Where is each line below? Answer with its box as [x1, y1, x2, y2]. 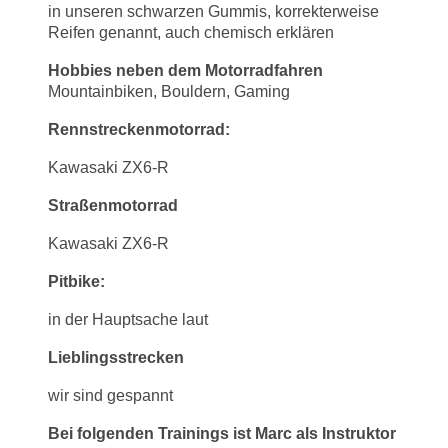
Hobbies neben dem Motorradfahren [48, 61, 323, 79]
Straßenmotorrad [48, 196, 178, 214]
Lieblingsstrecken [48, 348, 184, 366]
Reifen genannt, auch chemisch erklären [48, 23, 334, 41]
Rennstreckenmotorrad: [48, 120, 230, 138]
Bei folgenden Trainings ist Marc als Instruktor [48, 424, 396, 442]
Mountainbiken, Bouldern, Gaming [48, 82, 290, 100]
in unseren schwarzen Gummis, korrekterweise [48, 2, 379, 20]
